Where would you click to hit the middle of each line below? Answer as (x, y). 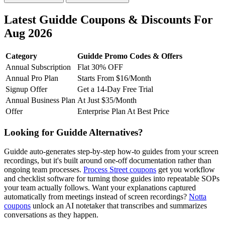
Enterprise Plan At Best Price (123, 111)
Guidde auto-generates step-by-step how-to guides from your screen (111, 152)
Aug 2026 (28, 33)
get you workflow (186, 170)
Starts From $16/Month (114, 78)
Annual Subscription (38, 67)
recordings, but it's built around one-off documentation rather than (108, 161)
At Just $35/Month (107, 100)
